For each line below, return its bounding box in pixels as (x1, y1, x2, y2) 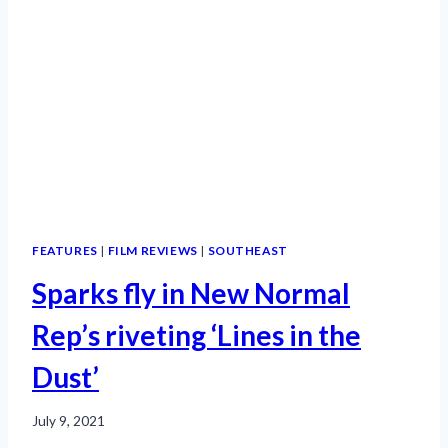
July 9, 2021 (32, 413, 105, 430)
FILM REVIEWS (107, 242, 198, 258)
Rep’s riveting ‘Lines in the (32, 317, 361, 352)
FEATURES (32, 242, 98, 258)
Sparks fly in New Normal (32, 275, 350, 310)
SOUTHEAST (207, 242, 288, 258)
